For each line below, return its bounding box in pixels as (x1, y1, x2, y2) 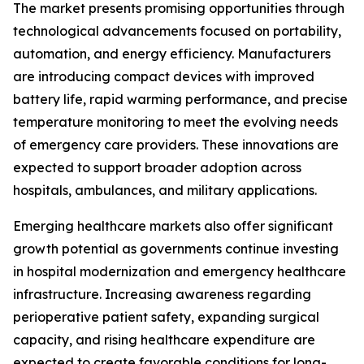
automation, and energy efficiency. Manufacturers (13, 45, 331, 62)
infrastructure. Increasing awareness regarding (13, 286, 311, 302)
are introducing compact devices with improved (13, 68, 314, 84)
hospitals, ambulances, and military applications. (13, 182, 317, 198)
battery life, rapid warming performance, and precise (13, 91, 348, 107)
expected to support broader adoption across (13, 159, 301, 175)
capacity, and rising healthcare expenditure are (13, 331, 315, 348)
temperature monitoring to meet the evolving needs (13, 114, 338, 130)
